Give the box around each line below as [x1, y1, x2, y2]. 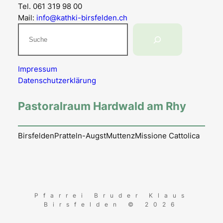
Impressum [17, 64, 57, 74]
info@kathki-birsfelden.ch [36, 13, 127, 23]
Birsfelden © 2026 [44, 201, 179, 209]
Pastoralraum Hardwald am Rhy [17, 99, 186, 112]
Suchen [17, 24, 44, 34]
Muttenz [106, 131, 135, 141]
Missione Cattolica [134, 131, 200, 141]
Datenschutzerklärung [17, 76, 96, 86]
